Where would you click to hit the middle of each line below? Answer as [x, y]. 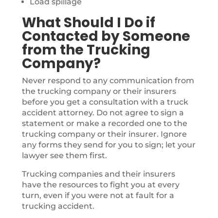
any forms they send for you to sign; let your [109, 145]
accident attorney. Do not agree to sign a [103, 113]
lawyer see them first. [64, 155]
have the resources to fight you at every [100, 185]
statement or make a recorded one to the [104, 123]
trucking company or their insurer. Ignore [104, 134]
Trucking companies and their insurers [98, 174]
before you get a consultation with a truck [105, 102]
